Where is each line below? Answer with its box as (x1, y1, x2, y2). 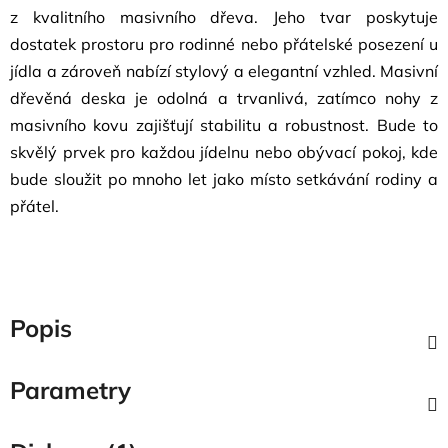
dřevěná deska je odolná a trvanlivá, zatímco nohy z (10, 88, 438, 108)
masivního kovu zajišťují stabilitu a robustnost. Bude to (10, 115, 438, 135)
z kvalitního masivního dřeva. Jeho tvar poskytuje (10, 7, 438, 27)
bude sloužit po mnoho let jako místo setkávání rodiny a (10, 169, 438, 189)
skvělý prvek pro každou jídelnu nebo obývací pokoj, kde (10, 142, 438, 162)
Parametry (10, 375, 131, 405)
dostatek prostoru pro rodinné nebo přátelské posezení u (10, 34, 438, 54)
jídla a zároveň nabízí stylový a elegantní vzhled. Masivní (10, 61, 438, 81)
